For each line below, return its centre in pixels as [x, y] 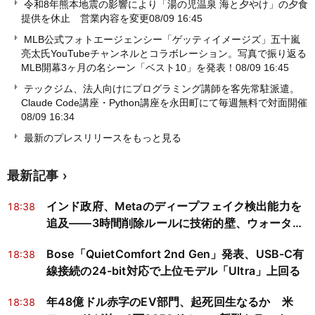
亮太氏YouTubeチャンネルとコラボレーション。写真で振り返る [164, 54]
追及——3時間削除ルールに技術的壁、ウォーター [175, 223]
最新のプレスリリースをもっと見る [101, 138]
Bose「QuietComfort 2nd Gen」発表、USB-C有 [175, 254]
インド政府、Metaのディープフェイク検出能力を [174, 206]
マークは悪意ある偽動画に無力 [126, 240]
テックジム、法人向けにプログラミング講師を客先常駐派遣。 [162, 89]
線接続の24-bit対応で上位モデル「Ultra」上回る [174, 271]
